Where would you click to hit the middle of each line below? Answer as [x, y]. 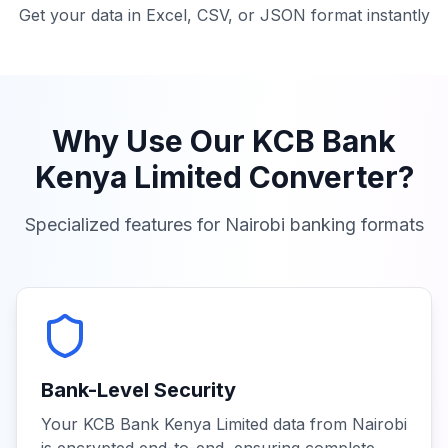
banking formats [354, 224]
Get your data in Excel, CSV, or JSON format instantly [224, 15]
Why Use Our [152, 141]
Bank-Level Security [138, 390]
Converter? [327, 177]
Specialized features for [124, 224]
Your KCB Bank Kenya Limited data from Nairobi [224, 424]
